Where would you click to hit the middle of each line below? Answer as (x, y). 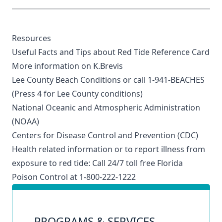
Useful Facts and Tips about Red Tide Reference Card (111, 52)
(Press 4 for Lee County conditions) (77, 94)
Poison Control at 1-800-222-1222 (74, 177)
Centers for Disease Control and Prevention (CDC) (105, 135)
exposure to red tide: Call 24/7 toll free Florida (97, 163)
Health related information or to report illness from (109, 149)
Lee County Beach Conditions (66, 80)
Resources (31, 38)
